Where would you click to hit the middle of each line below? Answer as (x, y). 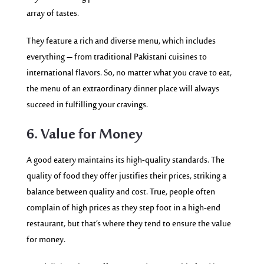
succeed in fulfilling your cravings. (87, 105)
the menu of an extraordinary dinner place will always (123, 89)
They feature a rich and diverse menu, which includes (121, 41)
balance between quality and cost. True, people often (121, 192)
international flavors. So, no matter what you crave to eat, (129, 73)
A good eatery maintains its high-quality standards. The (125, 160)
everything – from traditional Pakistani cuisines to (116, 57)
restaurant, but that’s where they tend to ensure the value (128, 224)
